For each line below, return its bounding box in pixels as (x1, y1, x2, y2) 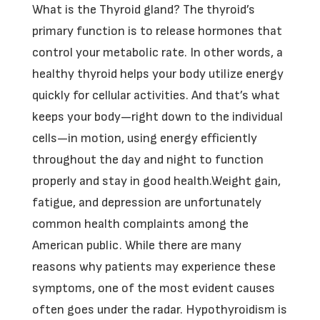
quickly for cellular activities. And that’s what (31, 88, 280, 103)
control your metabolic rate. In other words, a (31, 45, 283, 60)
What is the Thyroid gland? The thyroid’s (31, 2, 255, 17)
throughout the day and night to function (31, 152, 264, 167)
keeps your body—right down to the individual (31, 109, 283, 124)
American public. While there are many (31, 238, 241, 253)
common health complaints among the (31, 216, 249, 231)
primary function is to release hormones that (31, 24, 282, 39)
